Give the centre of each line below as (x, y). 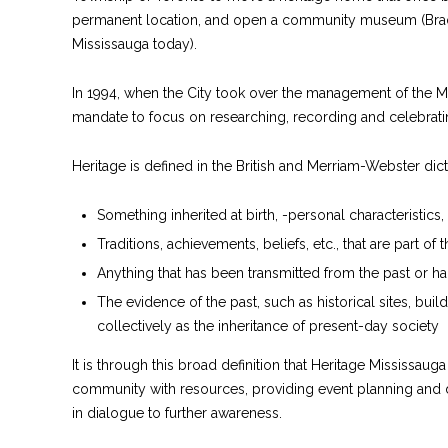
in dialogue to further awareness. (177, 412)
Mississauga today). (134, 43)
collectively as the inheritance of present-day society (268, 325)
